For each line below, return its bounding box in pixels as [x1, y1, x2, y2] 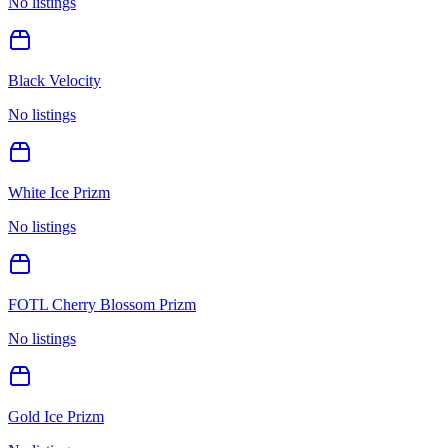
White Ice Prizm [8, 183, 110, 201]
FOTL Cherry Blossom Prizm [8, 295, 196, 313]
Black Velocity [8, 71, 101, 89]
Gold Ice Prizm [8, 407, 104, 425]
